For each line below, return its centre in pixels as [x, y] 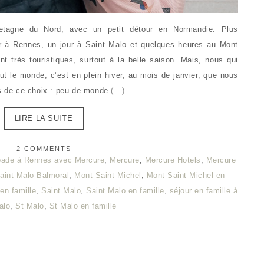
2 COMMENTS [44, 148]
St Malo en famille [83, 206]
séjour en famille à [203, 191]
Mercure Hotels [173, 160]
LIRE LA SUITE [44, 118]
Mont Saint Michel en [186, 175]
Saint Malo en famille [125, 191]
